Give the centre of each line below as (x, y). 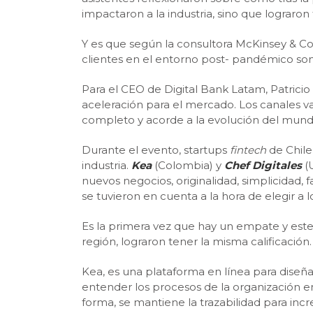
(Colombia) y (188, 166)
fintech (249, 150)
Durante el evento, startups (156, 150)
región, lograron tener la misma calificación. (197, 242)
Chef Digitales (263, 166)
